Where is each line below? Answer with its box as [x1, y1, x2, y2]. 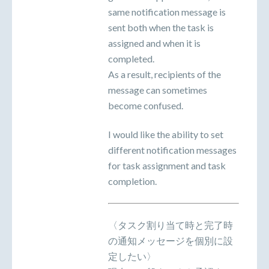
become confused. [108, 99, 183, 111]
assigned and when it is [108, 37, 201, 49]
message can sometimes [108, 83, 207, 95]
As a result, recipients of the [108, 68, 221, 80]
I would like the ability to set [108, 128, 223, 141]
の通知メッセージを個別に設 [108, 235, 233, 247]
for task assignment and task [108, 160, 226, 172]
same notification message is [108, 5, 226, 17]
